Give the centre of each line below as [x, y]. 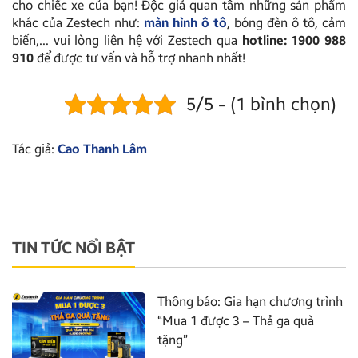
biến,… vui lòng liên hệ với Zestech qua [127, 40]
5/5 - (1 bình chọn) [261, 104]
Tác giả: [35, 149]
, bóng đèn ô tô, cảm [286, 22]
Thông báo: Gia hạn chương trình [251, 301]
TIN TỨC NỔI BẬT [74, 247]
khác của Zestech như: [78, 22]
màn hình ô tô [185, 22]
